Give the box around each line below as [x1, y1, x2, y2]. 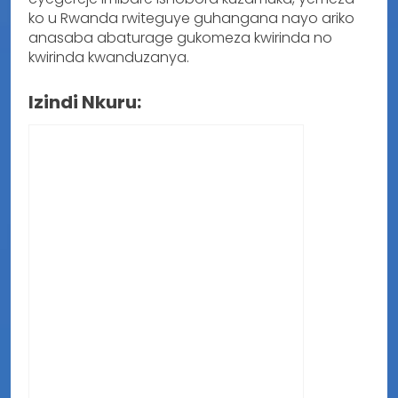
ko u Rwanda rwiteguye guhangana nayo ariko [28, 7, 354, 28]
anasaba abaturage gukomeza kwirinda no [28, 27, 332, 48]
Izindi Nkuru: [28, 89, 141, 115]
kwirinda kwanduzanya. [28, 46, 189, 68]
